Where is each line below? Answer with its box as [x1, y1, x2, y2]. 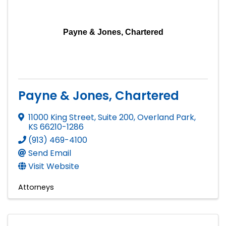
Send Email [28, 147, 71, 159]
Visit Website [28, 160, 79, 172]
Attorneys [18, 182, 54, 192]
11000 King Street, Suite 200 [28, 111, 134, 123]
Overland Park [137, 111, 194, 123]
